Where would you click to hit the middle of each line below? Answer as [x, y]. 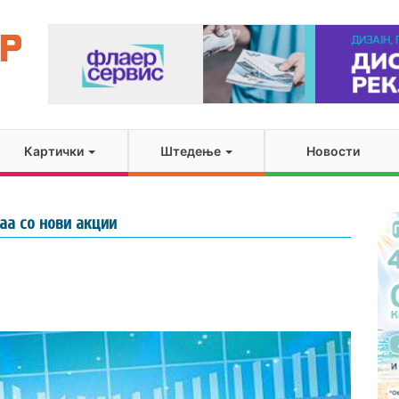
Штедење [192, 151]
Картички [56, 151]
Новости [334, 151]
